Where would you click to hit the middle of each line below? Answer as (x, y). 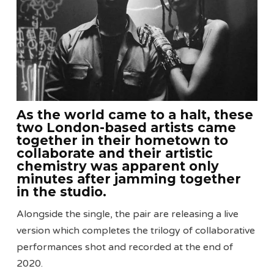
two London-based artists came (127, 128)
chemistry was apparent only (118, 166)
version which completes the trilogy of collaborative (136, 230)
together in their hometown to (123, 141)
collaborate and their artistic (115, 154)
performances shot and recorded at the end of (125, 247)
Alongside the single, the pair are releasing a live (128, 214)
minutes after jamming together (129, 179)
